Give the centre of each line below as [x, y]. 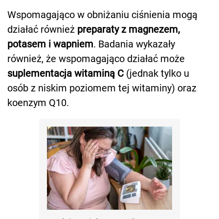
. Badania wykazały [134, 44]
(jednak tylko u [156, 74]
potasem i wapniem [50, 44]
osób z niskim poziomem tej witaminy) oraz [102, 88]
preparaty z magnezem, [129, 30]
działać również [42, 30]
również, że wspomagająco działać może [96, 59]
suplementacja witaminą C [66, 74]
